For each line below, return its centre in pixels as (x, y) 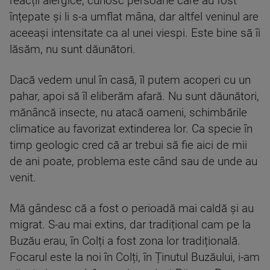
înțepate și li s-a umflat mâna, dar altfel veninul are (134, 17)
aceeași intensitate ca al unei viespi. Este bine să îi (135, 33)
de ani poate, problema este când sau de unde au (133, 162)
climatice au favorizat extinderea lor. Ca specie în (131, 129)
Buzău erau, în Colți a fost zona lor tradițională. (125, 241)
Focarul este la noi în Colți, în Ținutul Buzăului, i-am (135, 257)
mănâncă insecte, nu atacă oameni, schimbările (128, 113)
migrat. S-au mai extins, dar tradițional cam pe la (130, 225)
